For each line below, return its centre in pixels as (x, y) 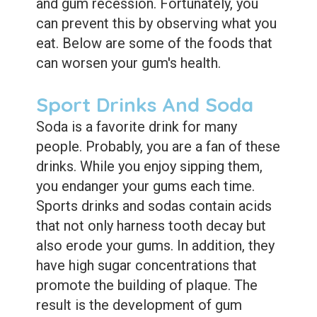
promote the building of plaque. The (146, 285)
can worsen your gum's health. (128, 63)
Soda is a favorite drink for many (136, 126)
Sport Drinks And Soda (144, 104)
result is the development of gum (139, 305)
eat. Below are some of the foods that (154, 43)
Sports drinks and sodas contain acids (154, 206)
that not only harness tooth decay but (151, 225)
